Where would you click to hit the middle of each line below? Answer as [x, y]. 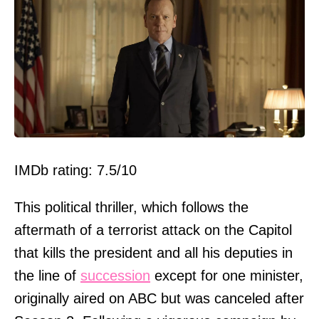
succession [115, 276]
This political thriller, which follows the [131, 208]
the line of [47, 276]
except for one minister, [227, 276]
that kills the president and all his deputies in [153, 253]
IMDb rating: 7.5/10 [75, 171]
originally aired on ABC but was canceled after [159, 299]
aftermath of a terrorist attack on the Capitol [153, 230]
